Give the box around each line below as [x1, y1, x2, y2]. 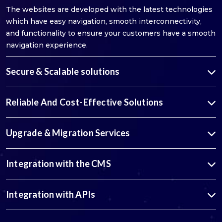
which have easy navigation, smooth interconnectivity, [6, 17, 202, 26]
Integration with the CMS [6, 158, 111, 169]
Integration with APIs [6, 189, 96, 200]
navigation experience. [6, 41, 88, 50]
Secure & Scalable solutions [6, 66, 120, 77]
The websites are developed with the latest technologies [6, 5, 213, 14]
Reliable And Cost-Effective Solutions [6, 97, 164, 108]
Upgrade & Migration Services [6, 127, 130, 139]
